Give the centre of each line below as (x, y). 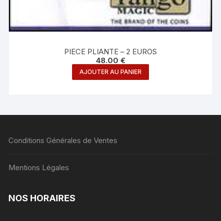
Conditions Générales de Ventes (63, 141)
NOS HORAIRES (42, 198)
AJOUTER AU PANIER (110, 72)
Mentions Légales (39, 168)
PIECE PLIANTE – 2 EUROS (110, 52)
